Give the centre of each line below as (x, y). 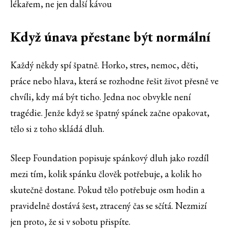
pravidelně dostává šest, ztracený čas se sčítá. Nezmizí (109, 206)
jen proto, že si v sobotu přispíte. (70, 222)
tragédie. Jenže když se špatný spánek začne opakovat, (110, 113)
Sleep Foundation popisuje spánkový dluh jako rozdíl (110, 158)
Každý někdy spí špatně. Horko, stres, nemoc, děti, (104, 65)
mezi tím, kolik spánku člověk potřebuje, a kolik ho (106, 174)
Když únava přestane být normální (110, 37)
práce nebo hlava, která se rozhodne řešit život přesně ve (114, 81)
